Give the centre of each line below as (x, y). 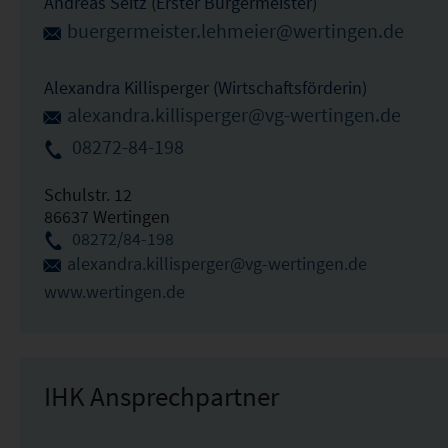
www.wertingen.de (114, 292)
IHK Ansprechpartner (161, 396)
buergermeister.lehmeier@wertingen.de (235, 31)
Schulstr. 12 (87, 195)
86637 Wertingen (106, 217)
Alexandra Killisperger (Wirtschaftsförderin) (205, 87)
